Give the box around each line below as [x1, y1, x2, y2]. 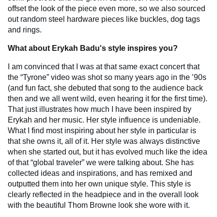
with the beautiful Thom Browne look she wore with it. [8, 201, 190, 210]
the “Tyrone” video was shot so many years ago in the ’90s [8, 73, 206, 82]
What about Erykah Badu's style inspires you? [8, 44, 178, 53]
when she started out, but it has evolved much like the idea [8, 148, 207, 156]
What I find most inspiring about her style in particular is [8, 126, 196, 135]
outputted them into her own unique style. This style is [8, 180, 191, 188]
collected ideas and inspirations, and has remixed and [8, 169, 192, 178]
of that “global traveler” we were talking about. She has [8, 158, 194, 167]
